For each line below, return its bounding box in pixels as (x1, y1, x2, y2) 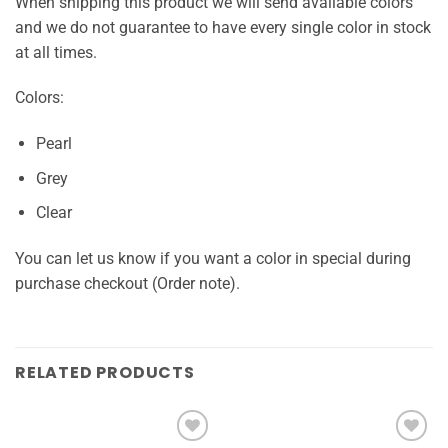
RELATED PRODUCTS (15, 360, 195, 384)
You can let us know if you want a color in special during (15, 249, 411, 269)
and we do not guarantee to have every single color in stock (15, 17, 431, 37)
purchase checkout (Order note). (15, 274, 240, 294)
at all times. (15, 42, 97, 62)
